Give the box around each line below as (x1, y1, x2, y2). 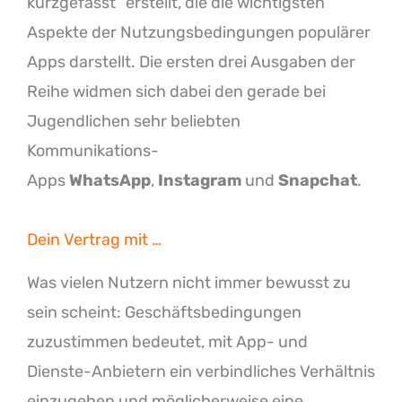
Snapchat (278, 170, 357, 190)
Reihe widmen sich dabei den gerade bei (27, 81, 326, 101)
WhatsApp (69, 170, 151, 190)
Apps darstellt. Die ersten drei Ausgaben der (27, 51, 355, 72)
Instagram (158, 170, 241, 190)
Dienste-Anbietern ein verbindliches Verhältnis (27, 361, 375, 381)
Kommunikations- (27, 140, 159, 161)
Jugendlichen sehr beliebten (27, 110, 240, 131)
